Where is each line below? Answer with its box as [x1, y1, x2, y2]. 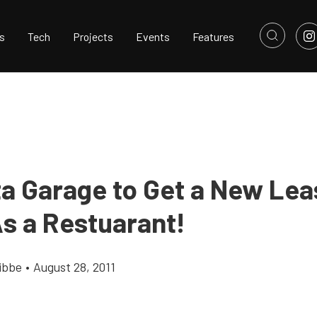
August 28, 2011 [33, 259, 115, 275]
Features [192, 29, 234, 43]
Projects [73, 29, 113, 43]
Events [136, 29, 170, 43]
